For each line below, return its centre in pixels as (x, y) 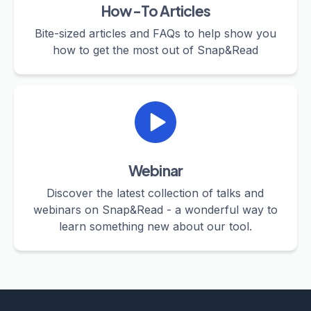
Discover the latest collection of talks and (155, 193)
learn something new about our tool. (155, 226)
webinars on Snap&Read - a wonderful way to (155, 209)
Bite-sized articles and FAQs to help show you (155, 33)
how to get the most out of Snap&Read (155, 50)
